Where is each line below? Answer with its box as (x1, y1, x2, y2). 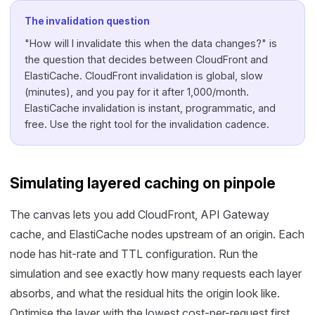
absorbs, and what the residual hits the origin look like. (10, 286, 280, 300)
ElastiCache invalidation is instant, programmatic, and (25, 102, 276, 114)
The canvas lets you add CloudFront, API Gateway (10, 207, 269, 221)
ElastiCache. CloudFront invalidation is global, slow (25, 70, 263, 82)
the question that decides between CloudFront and (25, 53, 268, 65)
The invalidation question (25, 15, 150, 27)
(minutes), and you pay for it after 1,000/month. (25, 86, 249, 98)
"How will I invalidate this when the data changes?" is (25, 37, 277, 49)
